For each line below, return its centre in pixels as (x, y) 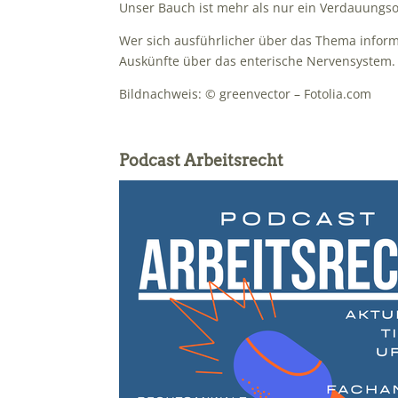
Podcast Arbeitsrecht (202, 161)
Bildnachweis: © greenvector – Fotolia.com (246, 94)
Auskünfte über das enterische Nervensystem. (258, 61)
